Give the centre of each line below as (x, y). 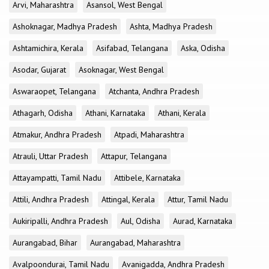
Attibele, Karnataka (147, 178)
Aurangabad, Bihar (45, 243)
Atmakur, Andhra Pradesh (57, 134)
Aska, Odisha (203, 48)
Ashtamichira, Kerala (48, 48)
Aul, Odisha (141, 221)
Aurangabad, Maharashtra (135, 243)
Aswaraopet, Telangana (54, 91)
